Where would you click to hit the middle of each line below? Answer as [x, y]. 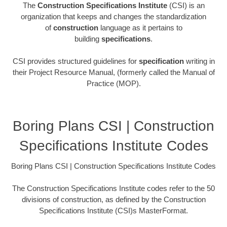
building [88, 39]
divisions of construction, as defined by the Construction [113, 200]
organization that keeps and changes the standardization [113, 16]
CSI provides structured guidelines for [75, 61]
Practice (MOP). [113, 84]
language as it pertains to [140, 27]
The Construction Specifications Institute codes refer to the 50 [113, 188]
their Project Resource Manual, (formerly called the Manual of [113, 72]
